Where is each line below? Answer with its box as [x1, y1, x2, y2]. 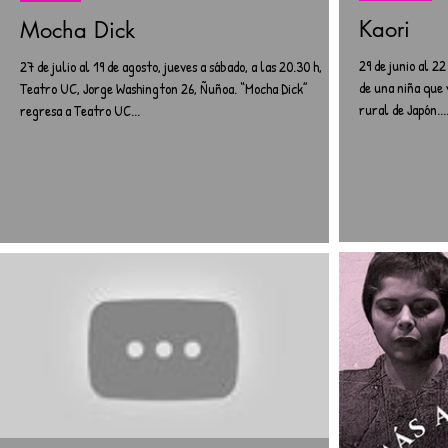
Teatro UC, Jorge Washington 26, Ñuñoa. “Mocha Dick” [20, 78, 307, 99]
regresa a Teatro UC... [20, 100, 140, 121]
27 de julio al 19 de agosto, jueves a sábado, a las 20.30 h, [20, 56, 322, 77]
